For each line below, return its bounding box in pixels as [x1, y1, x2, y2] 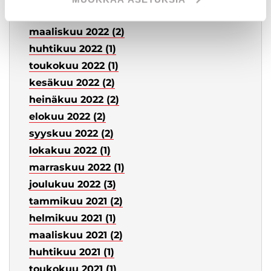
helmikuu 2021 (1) [29, 212, 116, 224]
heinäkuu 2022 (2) [29, 94, 119, 106]
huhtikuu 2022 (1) [29, 43, 116, 55]
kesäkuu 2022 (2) [29, 77, 115, 89]
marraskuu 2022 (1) [29, 162, 125, 174]
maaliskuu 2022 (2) [29, 26, 125, 38]
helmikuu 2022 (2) [29, 9, 120, 21]
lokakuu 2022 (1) [29, 145, 111, 157]
